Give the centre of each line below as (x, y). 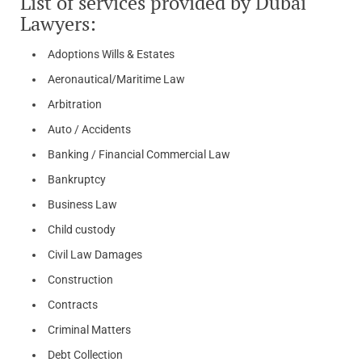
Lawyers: (58, 23)
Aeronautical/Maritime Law (116, 79)
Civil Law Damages (95, 254)
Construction (80, 279)
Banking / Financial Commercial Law (139, 154)
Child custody (82, 229)
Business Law (82, 204)
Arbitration (75, 104)
